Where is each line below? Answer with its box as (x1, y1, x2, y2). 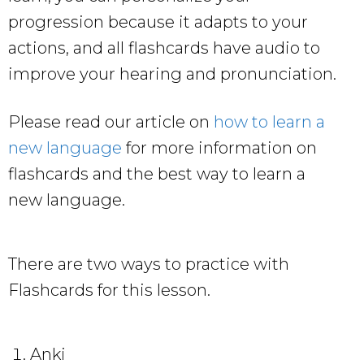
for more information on (122, 137, 317, 158)
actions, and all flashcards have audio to (8, 37, 320, 58)
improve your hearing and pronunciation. (8, 63, 336, 84)
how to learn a (214, 111, 325, 132)
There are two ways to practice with (8, 253, 289, 274)
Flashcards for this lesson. (8, 279, 210, 300)
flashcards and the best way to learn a (8, 163, 305, 184)
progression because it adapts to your (8, 11, 308, 32)
